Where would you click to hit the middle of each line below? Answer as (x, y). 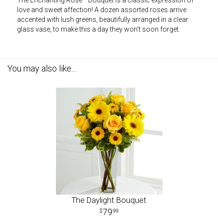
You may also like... (42, 68)
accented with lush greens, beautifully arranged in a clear (103, 19)
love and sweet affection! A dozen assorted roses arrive (102, 10)
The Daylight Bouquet (109, 200)
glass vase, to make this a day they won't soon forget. (99, 29)
